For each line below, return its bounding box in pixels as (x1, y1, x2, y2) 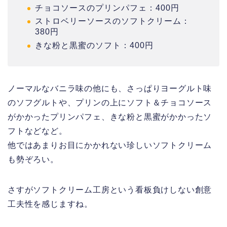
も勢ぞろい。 (8, 155, 59, 164)
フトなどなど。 (8, 126, 67, 135)
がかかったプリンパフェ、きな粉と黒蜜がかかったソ (8, 112, 212, 121)
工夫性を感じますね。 (8, 199, 93, 208)
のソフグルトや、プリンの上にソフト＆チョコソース (8, 98, 212, 107)
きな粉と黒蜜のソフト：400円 (35, 41, 154, 50)
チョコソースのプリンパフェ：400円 (35, 3, 179, 12)
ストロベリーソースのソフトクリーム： (35, 17, 190, 26)
